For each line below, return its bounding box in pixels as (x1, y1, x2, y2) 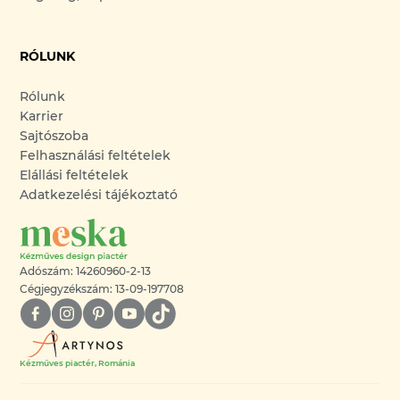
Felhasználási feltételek (20, 147, 171, 163)
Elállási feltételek (20, 167, 129, 183)
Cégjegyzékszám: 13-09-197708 (20, 282, 185, 296)
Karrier (20, 108, 64, 124)
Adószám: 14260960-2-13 (20, 264, 152, 278)
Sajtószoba (20, 128, 89, 144)
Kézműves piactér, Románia (20, 357, 136, 368)
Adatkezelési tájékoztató (20, 187, 179, 203)
